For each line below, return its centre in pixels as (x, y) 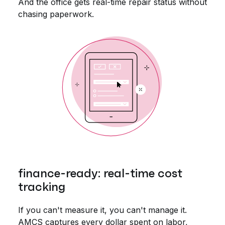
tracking (42, 187)
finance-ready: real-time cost (100, 174)
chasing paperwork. (56, 14)
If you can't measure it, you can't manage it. (102, 210)
